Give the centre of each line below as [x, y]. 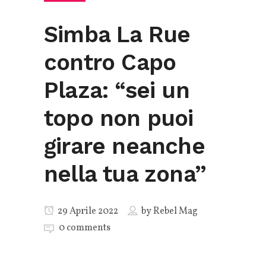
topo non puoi [119, 118]
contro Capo [110, 62]
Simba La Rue [117, 34]
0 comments [85, 228]
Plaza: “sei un [117, 90]
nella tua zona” [125, 174]
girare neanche [124, 146]
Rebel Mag [175, 211]
